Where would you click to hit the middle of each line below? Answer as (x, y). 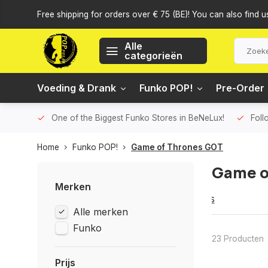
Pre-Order (240, 88)
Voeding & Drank (77, 88)
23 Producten (237, 238)
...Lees (200, 199)
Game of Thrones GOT (177, 147)
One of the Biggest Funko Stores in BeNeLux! (138, 118)
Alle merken (100, 212)
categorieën (153, 56)
